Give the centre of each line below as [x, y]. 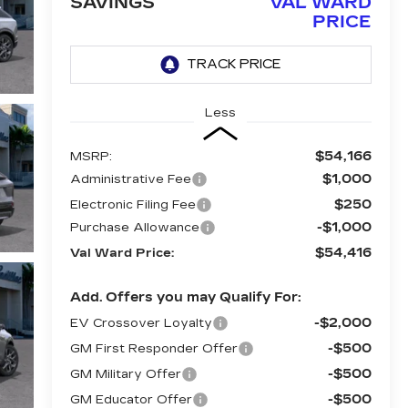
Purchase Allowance [134, 227]
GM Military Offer [125, 374]
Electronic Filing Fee [133, 204]
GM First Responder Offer [153, 348]
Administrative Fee [130, 179]
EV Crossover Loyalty [141, 323]
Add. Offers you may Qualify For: [185, 297]
